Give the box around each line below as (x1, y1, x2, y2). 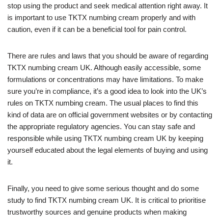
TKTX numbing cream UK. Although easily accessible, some (7, 63, 201, 72)
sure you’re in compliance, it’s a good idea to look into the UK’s (7, 87, 207, 96)
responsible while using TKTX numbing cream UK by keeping (7, 134, 203, 143)
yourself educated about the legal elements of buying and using (7, 146, 208, 155)
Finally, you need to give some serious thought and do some (7, 184, 199, 193)
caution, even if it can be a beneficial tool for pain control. (7, 25, 187, 34)
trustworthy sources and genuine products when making (7, 208, 187, 217)
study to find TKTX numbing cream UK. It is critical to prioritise (7, 196, 206, 205)
